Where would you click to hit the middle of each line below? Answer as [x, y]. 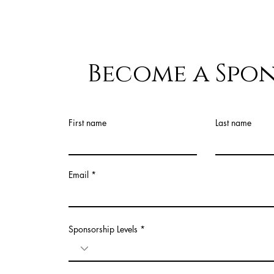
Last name [233, 123]
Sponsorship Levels [103, 229]
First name [87, 123]
